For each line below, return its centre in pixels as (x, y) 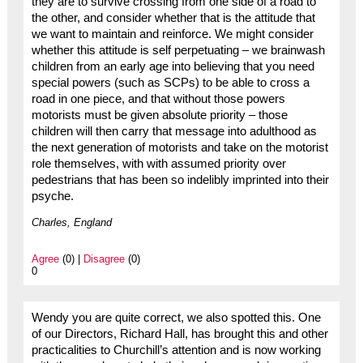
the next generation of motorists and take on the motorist (179, 147)
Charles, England (71, 222)
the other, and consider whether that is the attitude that (173, 17)
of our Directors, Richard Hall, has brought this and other (179, 333)
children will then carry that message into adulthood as (174, 131)
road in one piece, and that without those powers (158, 98)
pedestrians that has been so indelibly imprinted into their (180, 179)
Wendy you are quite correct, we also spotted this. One (176, 317)
